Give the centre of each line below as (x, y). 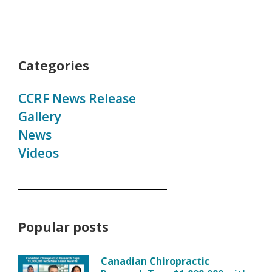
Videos (39, 153)
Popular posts (63, 227)
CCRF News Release (77, 99)
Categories (54, 66)
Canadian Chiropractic (155, 261)
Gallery (40, 117)
